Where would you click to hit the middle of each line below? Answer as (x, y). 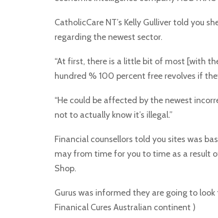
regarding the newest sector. (109, 37)
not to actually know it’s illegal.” (114, 115)
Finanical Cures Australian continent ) (125, 207)
